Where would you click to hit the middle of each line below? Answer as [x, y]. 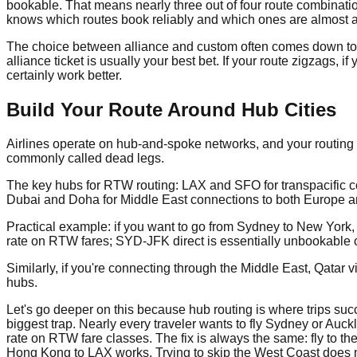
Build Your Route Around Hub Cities [171, 110]
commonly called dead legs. [85, 159]
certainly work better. [64, 76]
